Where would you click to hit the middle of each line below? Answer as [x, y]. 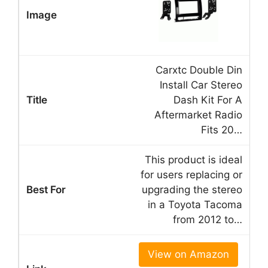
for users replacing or [191, 174]
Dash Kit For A [208, 100]
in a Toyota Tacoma [195, 204]
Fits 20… [222, 130]
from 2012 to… [208, 219]
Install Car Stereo [201, 85]
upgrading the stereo [192, 189]
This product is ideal [194, 159]
